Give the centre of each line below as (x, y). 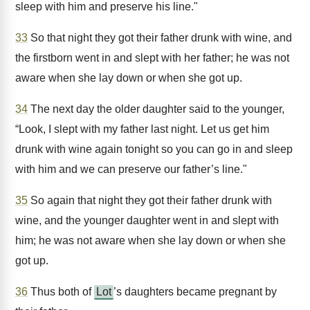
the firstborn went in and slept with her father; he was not (152, 58)
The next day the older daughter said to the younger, (156, 109)
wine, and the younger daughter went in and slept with (147, 220)
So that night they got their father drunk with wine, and (160, 38)
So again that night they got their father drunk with (150, 200)
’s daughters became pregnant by (195, 292)
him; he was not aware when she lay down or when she (151, 240)
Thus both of (61, 292)
